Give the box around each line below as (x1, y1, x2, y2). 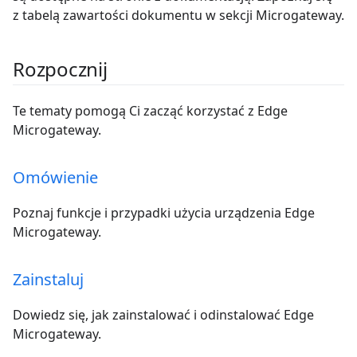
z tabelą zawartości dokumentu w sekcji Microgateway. (13, 6, 344, 24)
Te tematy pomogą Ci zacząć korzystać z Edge (13, 101, 288, 120)
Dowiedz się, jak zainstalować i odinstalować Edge (13, 305, 314, 324)
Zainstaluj (13, 268, 84, 290)
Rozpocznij (13, 55, 108, 82)
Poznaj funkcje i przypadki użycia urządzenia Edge (13, 203, 315, 222)
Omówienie (13, 166, 98, 188)
